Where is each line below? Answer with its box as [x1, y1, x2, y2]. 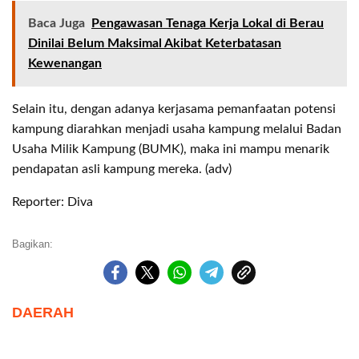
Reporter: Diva [12, 196, 93, 208]
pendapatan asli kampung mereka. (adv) [12, 163, 232, 175]
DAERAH [12, 305, 74, 321]
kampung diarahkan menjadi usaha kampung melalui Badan [12, 123, 341, 135]
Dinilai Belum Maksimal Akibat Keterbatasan [28, 37, 281, 50]
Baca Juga [28, 17, 85, 30]
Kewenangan [28, 57, 102, 70]
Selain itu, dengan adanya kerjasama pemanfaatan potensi [12, 103, 336, 115]
